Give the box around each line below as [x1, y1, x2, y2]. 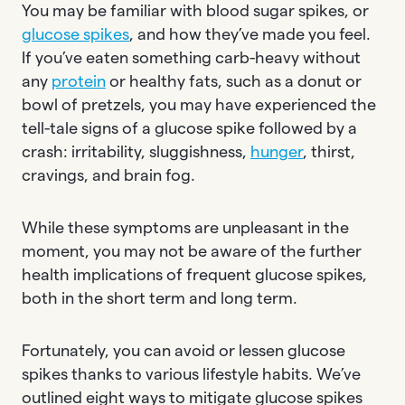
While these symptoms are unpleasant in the [22, 218, 349, 236]
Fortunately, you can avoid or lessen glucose [22, 341, 345, 359]
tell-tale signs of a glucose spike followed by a [22, 118, 357, 137]
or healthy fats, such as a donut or [106, 71, 362, 89]
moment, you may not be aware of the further [22, 241, 362, 259]
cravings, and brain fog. [22, 165, 199, 184]
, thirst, [303, 142, 355, 160]
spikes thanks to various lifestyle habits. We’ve [22, 364, 361, 382]
